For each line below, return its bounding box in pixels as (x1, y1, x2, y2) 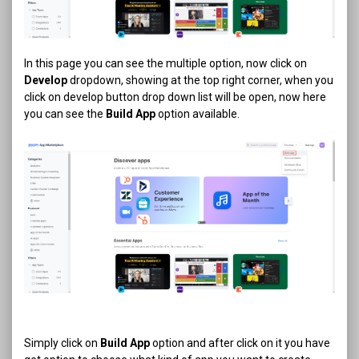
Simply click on (24, 337, 100, 350)
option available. (155, 107, 240, 121)
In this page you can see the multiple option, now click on (24, 57, 307, 71)
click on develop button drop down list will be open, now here (24, 91, 326, 104)
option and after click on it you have (150, 337, 330, 350)
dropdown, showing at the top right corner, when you (67, 74, 333, 87)
